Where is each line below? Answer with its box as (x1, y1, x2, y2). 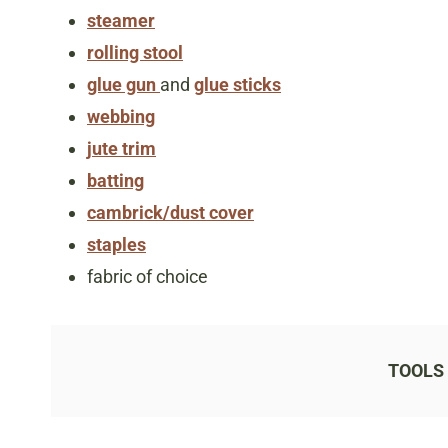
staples (87, 233, 146, 255)
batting (87, 169, 144, 191)
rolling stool (87, 41, 183, 63)
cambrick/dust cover (87, 201, 254, 223)
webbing (87, 105, 155, 127)
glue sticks (194, 73, 281, 95)
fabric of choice (87, 265, 208, 287)
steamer (87, 9, 155, 31)
